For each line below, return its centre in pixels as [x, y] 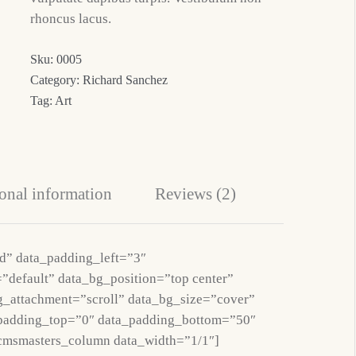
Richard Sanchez [126, 80]
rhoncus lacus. [71, 19]
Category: [57, 80]
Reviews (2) [195, 194]
